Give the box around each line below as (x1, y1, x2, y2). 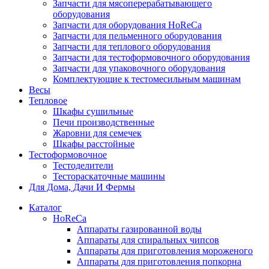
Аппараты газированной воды (77, 223, 202, 234)
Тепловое (29, 95, 67, 106)
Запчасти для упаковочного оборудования (53, 62, 225, 73)
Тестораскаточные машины (53, 171, 165, 181)
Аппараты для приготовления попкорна (77, 256, 241, 267)
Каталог (29, 202, 62, 213)
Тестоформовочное (29, 149, 107, 160)
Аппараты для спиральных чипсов (77, 234, 219, 245)
